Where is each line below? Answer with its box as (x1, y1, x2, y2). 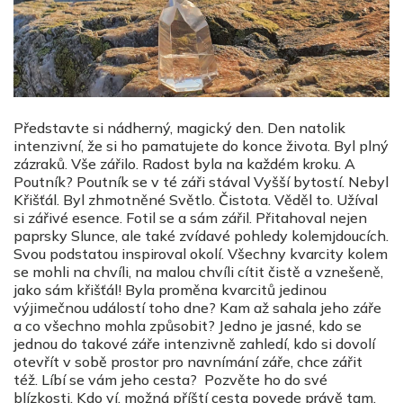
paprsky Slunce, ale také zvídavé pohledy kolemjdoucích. (13, 226, 389, 245)
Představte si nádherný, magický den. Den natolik (13, 118, 345, 137)
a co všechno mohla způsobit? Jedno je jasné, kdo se (13, 316, 362, 335)
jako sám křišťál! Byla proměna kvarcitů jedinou (13, 280, 327, 299)
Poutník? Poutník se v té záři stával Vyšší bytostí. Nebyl (13, 172, 389, 191)
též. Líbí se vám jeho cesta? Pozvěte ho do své (13, 370, 327, 389)
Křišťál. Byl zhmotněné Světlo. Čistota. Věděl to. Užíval (13, 190, 378, 209)
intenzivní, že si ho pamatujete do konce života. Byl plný (13, 136, 389, 155)
